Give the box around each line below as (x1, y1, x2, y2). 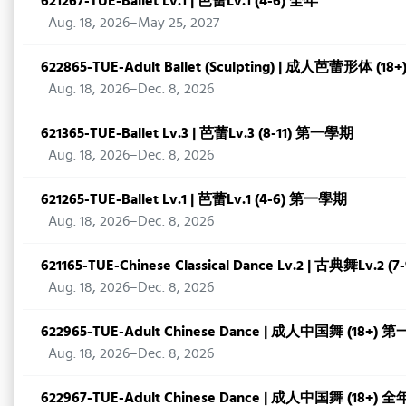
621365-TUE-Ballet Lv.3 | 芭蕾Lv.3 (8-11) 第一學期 (41, 121, 353, 144)
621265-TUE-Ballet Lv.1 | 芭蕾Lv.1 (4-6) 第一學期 (41, 188, 347, 210)
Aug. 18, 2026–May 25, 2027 (48, 11, 219, 34)
